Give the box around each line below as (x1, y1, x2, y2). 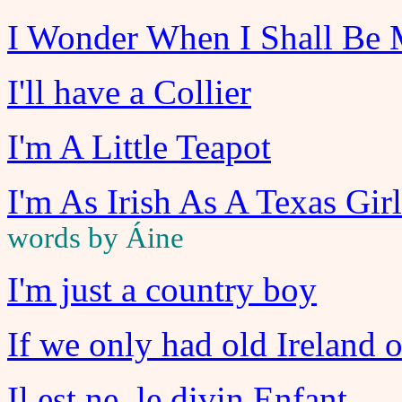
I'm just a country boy (7, 270, 317, 309)
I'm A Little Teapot (7, 127, 271, 166)
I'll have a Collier (7, 73, 251, 111)
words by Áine (7, 222, 184, 254)
